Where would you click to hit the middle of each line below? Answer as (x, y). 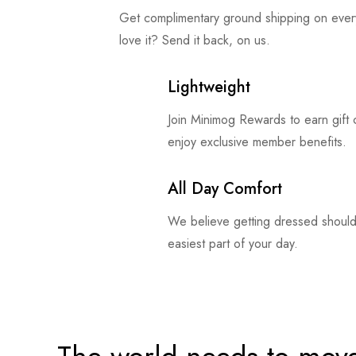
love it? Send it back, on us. (195, 40)
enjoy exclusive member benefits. (257, 142)
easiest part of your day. (233, 244)
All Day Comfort (225, 189)
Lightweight (209, 87)
